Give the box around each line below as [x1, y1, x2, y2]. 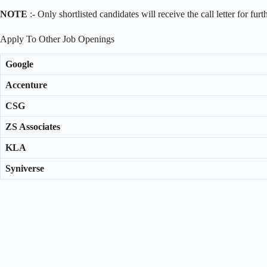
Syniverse [5, 163, 44, 173]
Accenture [5, 79, 47, 90]
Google [5, 58, 33, 69]
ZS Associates [5, 121, 60, 132]
